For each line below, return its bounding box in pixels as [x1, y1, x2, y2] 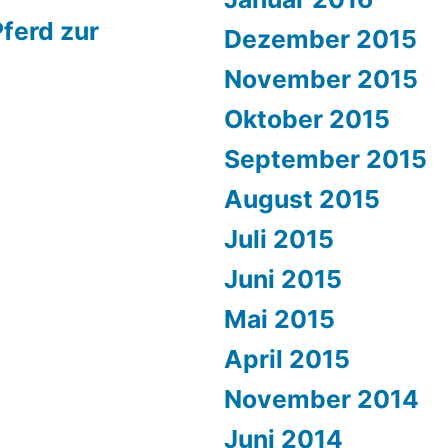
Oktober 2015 [224, 104, 390, 134]
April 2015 [224, 344, 350, 374]
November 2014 [224, 384, 419, 414]
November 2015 [224, 64, 418, 94]
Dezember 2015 [224, 24, 417, 54]
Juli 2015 [224, 224, 334, 254]
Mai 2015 [224, 304, 335, 334]
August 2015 [224, 184, 380, 214]
